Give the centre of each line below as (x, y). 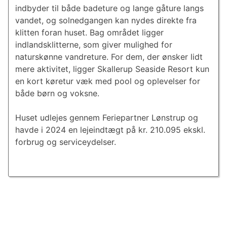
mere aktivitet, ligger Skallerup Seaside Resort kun (112, 69)
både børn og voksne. (57, 93)
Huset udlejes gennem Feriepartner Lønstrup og (106, 118)
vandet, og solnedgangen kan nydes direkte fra (106, 21)
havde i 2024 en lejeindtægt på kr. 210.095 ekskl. (110, 130)
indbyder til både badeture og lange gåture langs (109, 8)
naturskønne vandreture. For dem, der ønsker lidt (109, 57)
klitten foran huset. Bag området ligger (89, 33)
